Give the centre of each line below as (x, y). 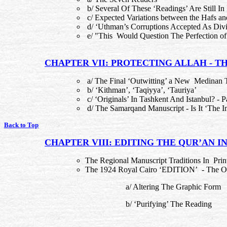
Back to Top (21, 125)
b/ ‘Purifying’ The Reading (169, 204)
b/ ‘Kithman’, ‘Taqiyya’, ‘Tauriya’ (141, 90)
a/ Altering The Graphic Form (173, 187)
